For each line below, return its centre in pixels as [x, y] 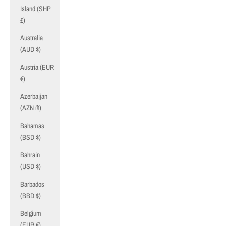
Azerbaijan [34, 96]
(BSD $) [31, 137]
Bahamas [32, 126]
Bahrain [30, 155]
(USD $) [31, 166]
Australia [32, 38]
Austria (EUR [37, 67]
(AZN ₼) [31, 108]
